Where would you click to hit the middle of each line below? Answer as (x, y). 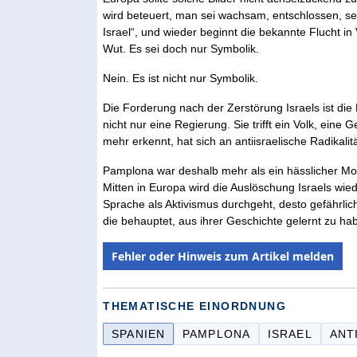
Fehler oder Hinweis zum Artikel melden (223, 256)
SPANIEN (139, 333)
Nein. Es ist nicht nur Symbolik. (181, 78)
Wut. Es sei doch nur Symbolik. (181, 48)
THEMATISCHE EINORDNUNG (194, 306)
